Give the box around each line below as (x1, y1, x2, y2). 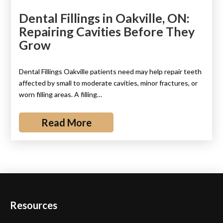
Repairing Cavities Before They (19, 24, 195, 39)
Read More (41, 116, 92, 128)
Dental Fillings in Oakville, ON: (19, 10, 190, 25)
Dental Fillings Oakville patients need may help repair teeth (19, 67, 202, 76)
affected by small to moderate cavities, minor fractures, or (19, 79, 198, 87)
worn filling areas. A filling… (19, 90, 103, 99)
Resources (10, 199, 57, 211)
